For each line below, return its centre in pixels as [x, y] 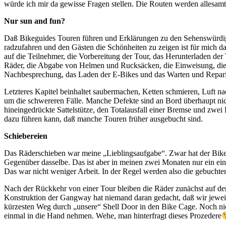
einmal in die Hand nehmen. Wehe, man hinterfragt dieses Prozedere [113, 216]
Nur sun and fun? [35, 21]
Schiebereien [26, 136]
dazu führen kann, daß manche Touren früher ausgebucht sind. [103, 119]
